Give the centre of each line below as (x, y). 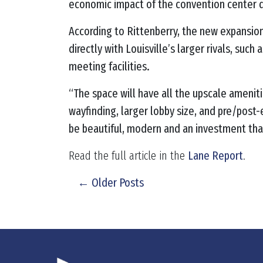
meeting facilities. (109, 66)
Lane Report (215, 155)
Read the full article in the (128, 155)
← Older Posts (111, 182)
